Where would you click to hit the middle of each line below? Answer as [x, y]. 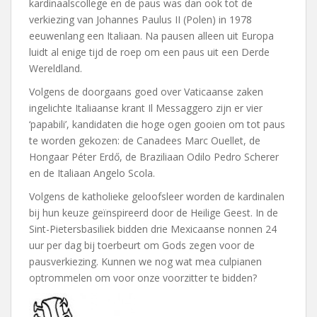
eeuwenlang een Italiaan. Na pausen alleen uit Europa [151, 36]
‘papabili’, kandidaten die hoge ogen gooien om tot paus [157, 124]
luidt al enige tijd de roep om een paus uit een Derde [149, 52]
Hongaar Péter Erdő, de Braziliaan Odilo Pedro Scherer [154, 157]
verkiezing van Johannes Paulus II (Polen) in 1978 [140, 19]
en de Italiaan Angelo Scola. [92, 173]
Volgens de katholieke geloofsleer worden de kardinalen [157, 196]
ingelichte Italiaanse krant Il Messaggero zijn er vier [146, 108]
